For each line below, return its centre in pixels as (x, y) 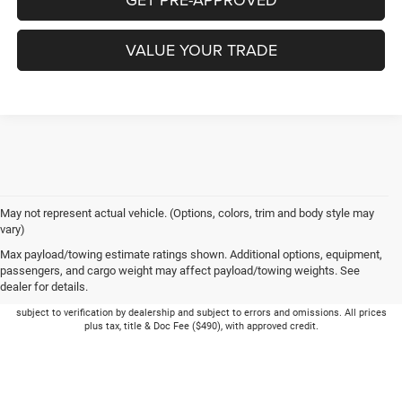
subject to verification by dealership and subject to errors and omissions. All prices (201, 312)
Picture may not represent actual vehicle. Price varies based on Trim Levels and (201, 285)
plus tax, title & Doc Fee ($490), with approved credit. (201, 326)
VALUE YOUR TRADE (201, 50)
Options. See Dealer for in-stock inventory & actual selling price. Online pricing (201, 299)
